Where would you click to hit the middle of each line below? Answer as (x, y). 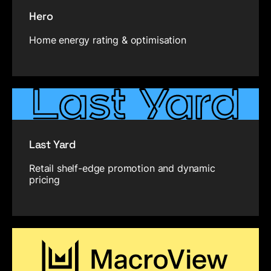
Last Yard (53, 144)
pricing (44, 179)
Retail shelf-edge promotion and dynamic (122, 168)
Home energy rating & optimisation (108, 40)
